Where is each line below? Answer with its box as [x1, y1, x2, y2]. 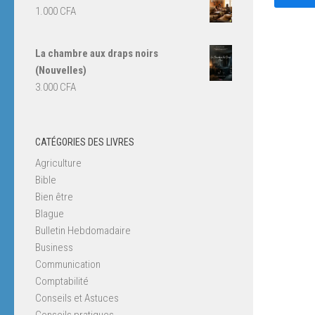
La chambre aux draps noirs [35, 46, 158, 60]
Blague [35, 207, 64, 220]
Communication [35, 257, 101, 271]
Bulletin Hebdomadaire [35, 224, 131, 237]
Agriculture [35, 156, 82, 169]
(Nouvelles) [35, 63, 86, 77]
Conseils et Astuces [35, 291, 119, 304]
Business [35, 240, 73, 254]
